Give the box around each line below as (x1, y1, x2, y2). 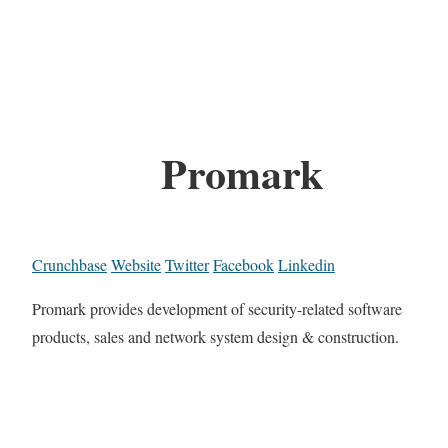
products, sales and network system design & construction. (32, 326, 399, 348)
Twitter (165, 254, 209, 276)
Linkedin (278, 254, 335, 276)
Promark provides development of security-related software (32, 298, 402, 320)
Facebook (213, 254, 274, 276)
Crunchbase (32, 254, 107, 276)
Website (111, 254, 161, 276)
